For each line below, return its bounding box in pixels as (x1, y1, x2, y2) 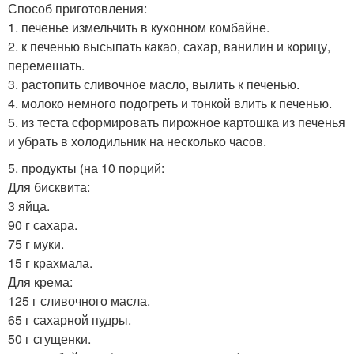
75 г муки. (8, 234, 64, 253)
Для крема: (8, 272, 73, 291)
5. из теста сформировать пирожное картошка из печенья (8, 112, 345, 131)
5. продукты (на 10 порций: (8, 158, 164, 177)
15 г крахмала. (8, 253, 92, 272)
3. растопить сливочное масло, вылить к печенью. (8, 74, 299, 93)
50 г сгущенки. (8, 329, 91, 348)
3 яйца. (8, 196, 50, 215)
